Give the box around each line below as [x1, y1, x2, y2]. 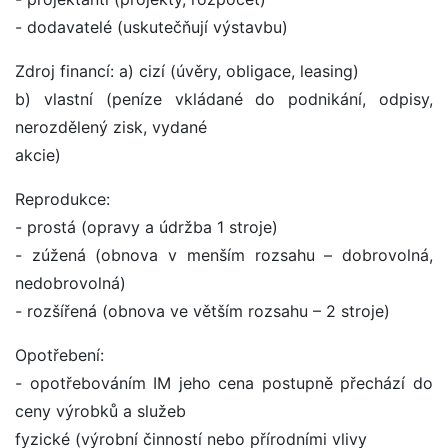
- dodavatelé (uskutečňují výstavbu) [15, 17, 288, 38]
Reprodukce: [15, 189, 110, 210]
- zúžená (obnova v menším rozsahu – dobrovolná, [15, 245, 433, 266]
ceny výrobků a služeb [15, 401, 186, 422]
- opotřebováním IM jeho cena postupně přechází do [15, 373, 433, 394]
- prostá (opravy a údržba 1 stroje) [15, 217, 278, 238]
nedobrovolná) [15, 273, 126, 294]
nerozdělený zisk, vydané [15, 117, 207, 138]
